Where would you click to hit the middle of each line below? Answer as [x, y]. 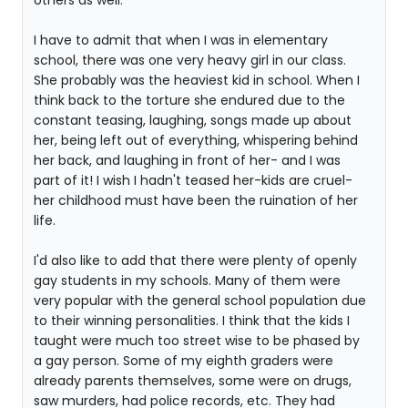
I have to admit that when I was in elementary [181, 40]
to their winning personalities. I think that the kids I [192, 321]
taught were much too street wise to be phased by [197, 341]
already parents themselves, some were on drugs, [193, 381]
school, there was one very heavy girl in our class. [190, 60]
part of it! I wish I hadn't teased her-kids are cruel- [193, 180]
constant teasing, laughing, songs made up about [193, 120]
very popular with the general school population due [200, 301]
